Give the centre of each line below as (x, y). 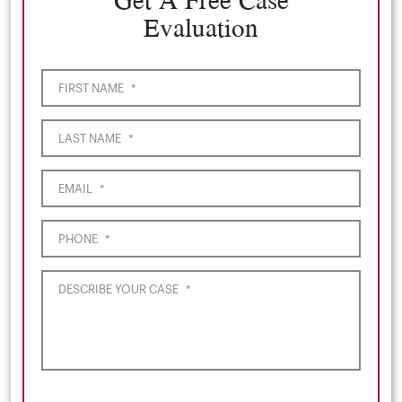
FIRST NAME (91, 88)
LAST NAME (90, 138)
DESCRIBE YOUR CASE (118, 289)
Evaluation (201, 26)
